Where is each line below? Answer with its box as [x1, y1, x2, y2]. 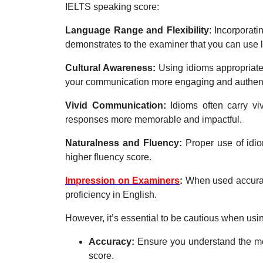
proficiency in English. [65, 189, 157, 200]
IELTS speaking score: [65, 1, 159, 12]
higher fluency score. [65, 151, 151, 162]
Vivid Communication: [65, 100, 171, 110]
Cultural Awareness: [65, 62, 156, 73]
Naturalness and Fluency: [65, 137, 182, 148]
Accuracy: [89, 236, 134, 247]
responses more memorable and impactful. [65, 114, 242, 124]
